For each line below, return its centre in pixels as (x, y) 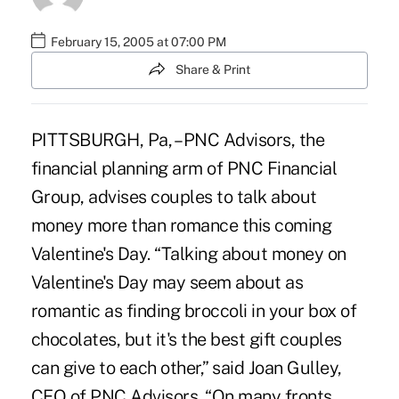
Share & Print (213, 70)
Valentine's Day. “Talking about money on (188, 253)
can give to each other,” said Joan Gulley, (186, 367)
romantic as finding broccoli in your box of (194, 310)
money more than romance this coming (181, 225)
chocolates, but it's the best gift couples (186, 339)
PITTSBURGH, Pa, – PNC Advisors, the (178, 139)
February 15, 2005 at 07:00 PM (138, 42)
